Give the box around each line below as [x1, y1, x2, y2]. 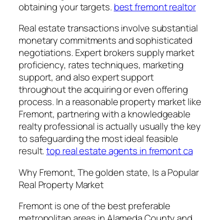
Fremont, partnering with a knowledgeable [19, 108, 191, 121]
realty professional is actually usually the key [19, 120, 201, 133]
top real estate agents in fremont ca [46, 144, 193, 158]
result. [19, 144, 47, 158]
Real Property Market [19, 178, 104, 191]
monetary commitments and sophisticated [19, 34, 193, 47]
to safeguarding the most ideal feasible [19, 132, 179, 145]
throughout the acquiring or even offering [19, 83, 188, 96]
